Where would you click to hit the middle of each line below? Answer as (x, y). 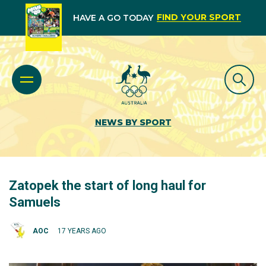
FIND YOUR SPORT (199, 17)
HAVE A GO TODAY (113, 18)
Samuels (35, 202)
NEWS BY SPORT (133, 122)
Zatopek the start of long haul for (107, 186)
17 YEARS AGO (82, 231)
